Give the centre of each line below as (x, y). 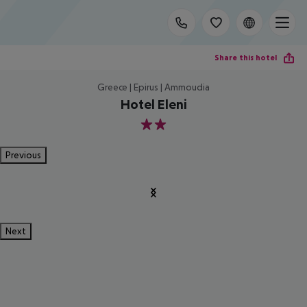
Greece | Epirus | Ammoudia (153, 87)
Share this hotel (246, 57)
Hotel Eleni (153, 104)
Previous (23, 155)
